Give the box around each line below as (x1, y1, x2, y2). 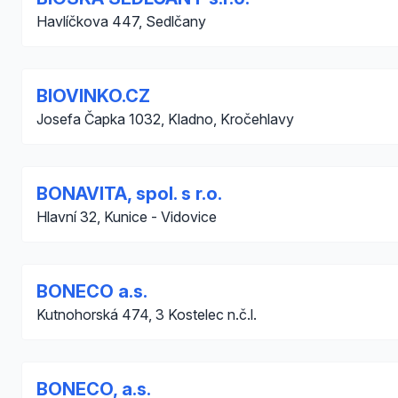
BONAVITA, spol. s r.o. (36, 183, 222, 204)
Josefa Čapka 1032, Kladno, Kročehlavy (36, 110, 294, 128)
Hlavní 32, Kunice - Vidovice (36, 208, 217, 226)
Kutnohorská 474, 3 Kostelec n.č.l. (36, 306, 257, 323)
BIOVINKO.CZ (36, 85, 150, 107)
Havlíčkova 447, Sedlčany (36, 12, 206, 30)
